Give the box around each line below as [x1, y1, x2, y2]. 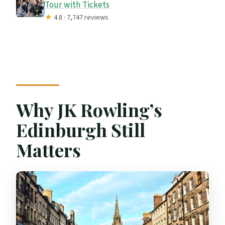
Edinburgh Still [16, 118, 146, 142]
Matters [16, 138, 81, 162]
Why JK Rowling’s [16, 97, 163, 122]
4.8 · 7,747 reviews [52, 12, 109, 23]
